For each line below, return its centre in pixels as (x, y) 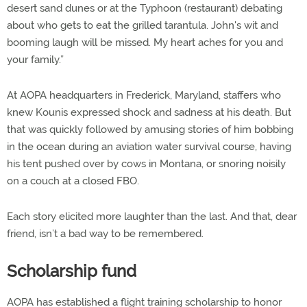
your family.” (35, 59)
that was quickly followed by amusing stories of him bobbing (150, 129)
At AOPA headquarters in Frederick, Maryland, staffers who (144, 95)
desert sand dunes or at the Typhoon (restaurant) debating (145, 8)
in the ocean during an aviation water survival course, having (149, 146)
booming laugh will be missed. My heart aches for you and (145, 42)
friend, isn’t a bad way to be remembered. (105, 233)
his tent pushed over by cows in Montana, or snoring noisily (146, 163)
